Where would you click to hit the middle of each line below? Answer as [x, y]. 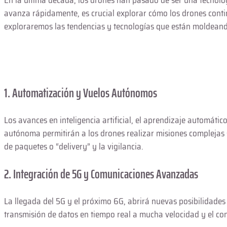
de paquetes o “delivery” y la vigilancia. [74, 146]
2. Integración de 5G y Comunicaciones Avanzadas [101, 174]
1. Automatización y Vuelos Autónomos [81, 92]
